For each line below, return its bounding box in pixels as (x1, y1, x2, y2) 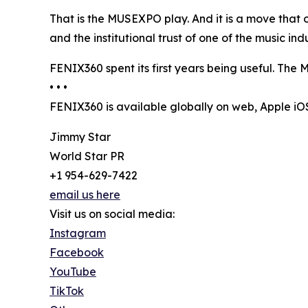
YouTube (49, 264, 96, 278)
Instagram (49, 225, 106, 240)
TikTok (49, 283, 84, 298)
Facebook (49, 245, 104, 259)
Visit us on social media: (49, 206, 175, 221)
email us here (49, 187, 120, 201)
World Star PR (49, 148, 124, 163)
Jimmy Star (49, 129, 111, 144)
